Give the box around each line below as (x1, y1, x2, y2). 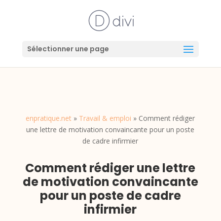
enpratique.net (26, 113, 72, 123)
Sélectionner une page (27, 44, 109, 54)
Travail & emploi (79, 113, 132, 123)
